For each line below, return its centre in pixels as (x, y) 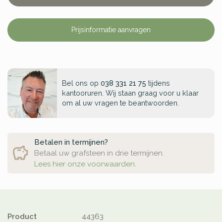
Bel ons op (81, 83)
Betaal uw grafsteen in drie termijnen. (99, 153)
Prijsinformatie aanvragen (111, 30)
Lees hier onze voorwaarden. (85, 164)
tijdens (158, 83)
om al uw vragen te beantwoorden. (120, 103)
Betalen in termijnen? (72, 142)
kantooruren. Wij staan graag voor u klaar (130, 93)
